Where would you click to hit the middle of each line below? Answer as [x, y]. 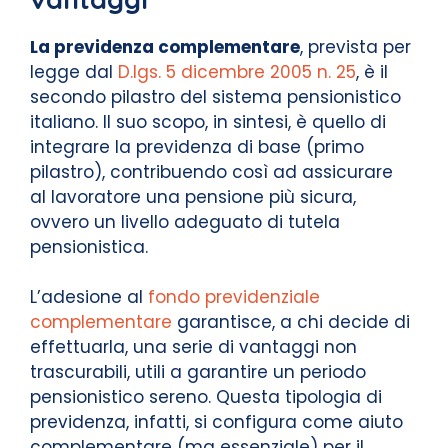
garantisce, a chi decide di [291, 322]
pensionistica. [89, 246]
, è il [372, 71]
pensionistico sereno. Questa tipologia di [206, 397]
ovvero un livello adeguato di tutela [185, 221]
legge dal [74, 71]
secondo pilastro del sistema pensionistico [215, 96]
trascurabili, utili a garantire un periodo [198, 372]
